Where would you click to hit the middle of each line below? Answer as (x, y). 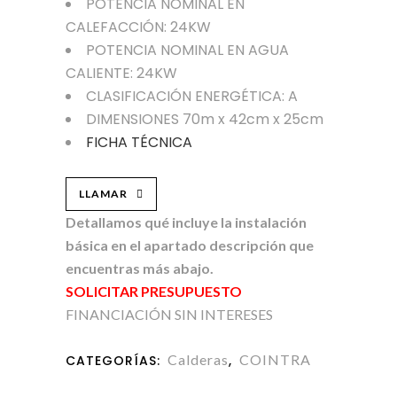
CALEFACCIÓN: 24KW (138, 27)
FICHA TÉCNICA (139, 142)
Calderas (198, 359)
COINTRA (275, 359)
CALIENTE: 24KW (121, 73)
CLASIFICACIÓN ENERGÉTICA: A (192, 96)
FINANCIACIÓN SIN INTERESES (169, 314)
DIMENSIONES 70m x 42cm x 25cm (205, 119)
